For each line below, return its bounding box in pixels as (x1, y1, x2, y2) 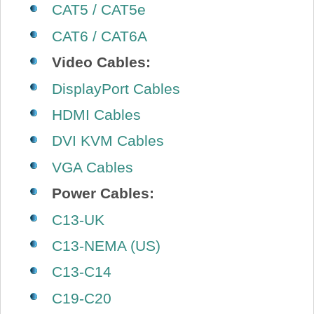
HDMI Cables (51, 107, 141, 123)
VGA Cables (51, 158, 133, 175)
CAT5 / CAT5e (51, 1, 146, 18)
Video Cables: (51, 54, 151, 71)
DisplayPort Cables (51, 80, 180, 97)
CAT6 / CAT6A (51, 27, 147, 44)
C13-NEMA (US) (51, 238, 161, 254)
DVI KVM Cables (51, 132, 164, 149)
